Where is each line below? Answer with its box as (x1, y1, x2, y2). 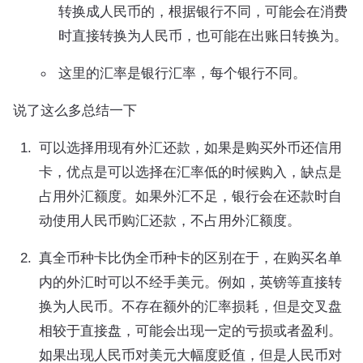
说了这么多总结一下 (13, 102, 137, 118)
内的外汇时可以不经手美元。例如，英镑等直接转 (39, 274, 342, 290)
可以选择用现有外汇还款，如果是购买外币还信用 (39, 139, 342, 156)
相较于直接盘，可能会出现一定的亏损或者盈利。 (39, 322, 342, 339)
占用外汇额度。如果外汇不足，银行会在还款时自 (39, 188, 342, 204)
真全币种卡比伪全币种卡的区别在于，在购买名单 (39, 250, 342, 266)
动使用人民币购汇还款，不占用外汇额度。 (39, 212, 301, 228)
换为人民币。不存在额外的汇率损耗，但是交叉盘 (39, 298, 342, 314)
